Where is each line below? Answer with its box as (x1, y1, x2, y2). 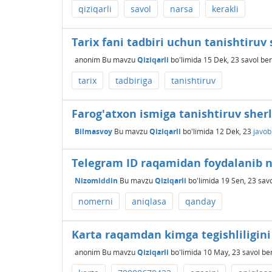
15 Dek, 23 (203, 54, 239, 65)
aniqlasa (132, 195, 166, 207)
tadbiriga (115, 75, 152, 86)
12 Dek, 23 (216, 126, 251, 137)
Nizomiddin (75, 175, 118, 186)
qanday (185, 195, 216, 207)
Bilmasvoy (75, 126, 112, 137)
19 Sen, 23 (221, 175, 256, 186)
